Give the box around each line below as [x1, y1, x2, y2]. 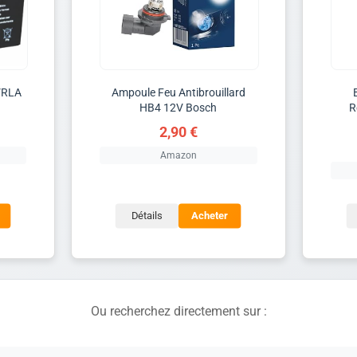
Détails [131, 210, 163, 222]
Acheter [191, 210, 229, 222]
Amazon [159, 149, 197, 161]
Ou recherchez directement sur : [90, 303, 267, 319]
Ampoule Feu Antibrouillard [111, 85, 245, 99]
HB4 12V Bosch [139, 100, 218, 114]
